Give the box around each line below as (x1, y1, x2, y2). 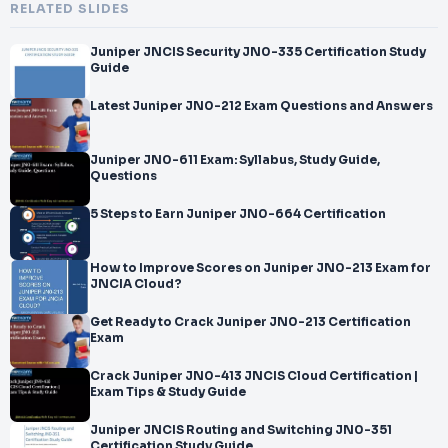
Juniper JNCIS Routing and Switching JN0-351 (90, 423, 392, 437)
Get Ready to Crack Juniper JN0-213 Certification (90, 315, 411, 329)
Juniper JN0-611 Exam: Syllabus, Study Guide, (90, 153, 380, 167)
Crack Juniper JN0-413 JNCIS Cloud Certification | (90, 369, 418, 383)
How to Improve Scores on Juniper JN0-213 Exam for (90, 261, 431, 275)
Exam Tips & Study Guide (90, 385, 246, 399)
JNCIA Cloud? (90, 277, 182, 291)
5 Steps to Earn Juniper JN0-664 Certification (90, 207, 386, 221)
